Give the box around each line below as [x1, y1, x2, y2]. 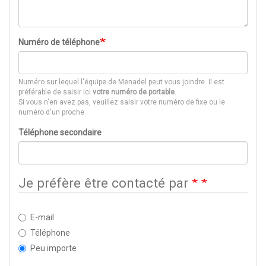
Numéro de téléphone [18, 37, 100, 47]
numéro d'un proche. [18, 108, 86, 117]
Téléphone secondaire [18, 128, 102, 138]
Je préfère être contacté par [18, 175, 192, 191]
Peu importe [30, 243, 77, 254]
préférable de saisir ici [18, 88, 93, 97]
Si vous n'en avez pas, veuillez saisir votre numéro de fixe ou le [18, 98, 225, 107]
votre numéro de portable [93, 88, 175, 97]
